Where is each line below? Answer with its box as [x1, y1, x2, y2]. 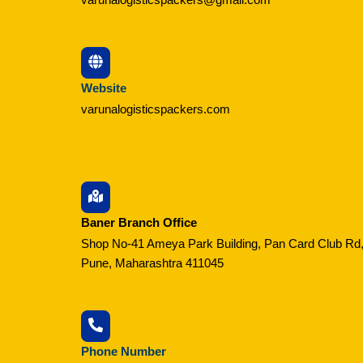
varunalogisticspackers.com [81, 102, 230, 117]
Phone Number [81, 344, 166, 358]
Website [81, 81, 126, 96]
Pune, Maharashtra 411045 [81, 255, 224, 270]
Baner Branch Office [81, 215, 197, 229]
